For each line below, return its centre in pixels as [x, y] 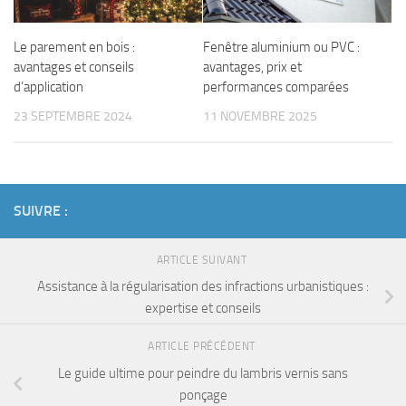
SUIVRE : [41, 210]
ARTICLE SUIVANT [203, 260]
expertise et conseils [203, 309]
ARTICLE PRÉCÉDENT [203, 347]
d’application [48, 87]
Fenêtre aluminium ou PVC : [281, 48]
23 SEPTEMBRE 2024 [73, 117]
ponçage [203, 395]
